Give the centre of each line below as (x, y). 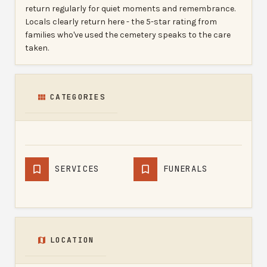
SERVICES (77, 169)
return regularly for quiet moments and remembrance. (130, 8)
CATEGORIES (78, 97)
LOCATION (72, 240)
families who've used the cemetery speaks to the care (128, 35)
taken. (37, 48)
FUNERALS (186, 169)
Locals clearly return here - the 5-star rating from (121, 21)
